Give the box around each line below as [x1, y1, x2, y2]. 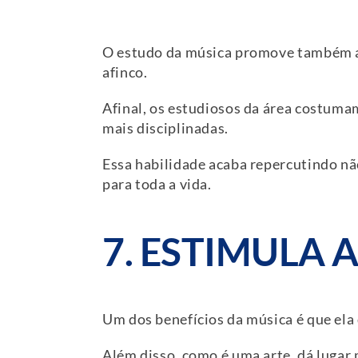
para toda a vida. [102, 176, 212, 193]
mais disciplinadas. [102, 120, 229, 137]
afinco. [102, 64, 148, 82]
